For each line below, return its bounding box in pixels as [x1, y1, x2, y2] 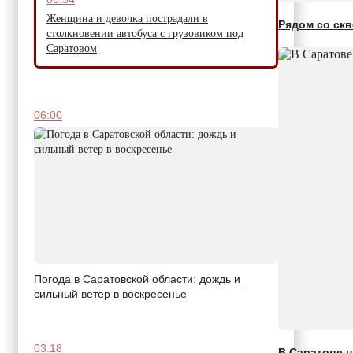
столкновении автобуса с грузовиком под [46, 27, 243, 39]
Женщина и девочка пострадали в [46, 12, 208, 24]
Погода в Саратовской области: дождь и [34, 272, 240, 285]
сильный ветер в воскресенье [34, 287, 187, 300]
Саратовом [46, 42, 97, 54]
